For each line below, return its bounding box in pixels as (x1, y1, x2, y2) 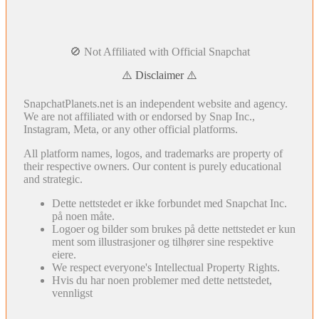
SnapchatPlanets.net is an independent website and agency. (23, 97, 288, 110)
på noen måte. (52, 209, 115, 222)
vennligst (52, 286, 93, 299)
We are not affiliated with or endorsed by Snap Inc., (23, 110, 255, 122)
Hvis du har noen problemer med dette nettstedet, (52, 273, 272, 286)
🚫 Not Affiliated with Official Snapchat (69, 45, 250, 58)
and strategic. (23, 172, 83, 185)
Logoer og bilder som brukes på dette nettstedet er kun (52, 222, 296, 235)
